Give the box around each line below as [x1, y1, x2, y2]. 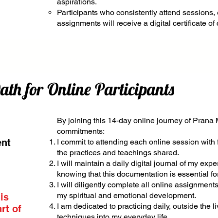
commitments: [57, 126, 105, 136]
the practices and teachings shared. [57, 147, 179, 157]
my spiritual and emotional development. [57, 190, 196, 200]
